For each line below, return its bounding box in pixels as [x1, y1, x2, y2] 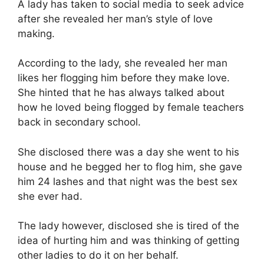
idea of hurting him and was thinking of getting [18, 235, 239, 246]
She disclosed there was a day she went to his [18, 146, 239, 158]
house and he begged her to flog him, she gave [18, 160, 242, 173]
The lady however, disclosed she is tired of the [18, 220, 239, 232]
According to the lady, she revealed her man [18, 57, 227, 69]
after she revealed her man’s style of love [18, 12, 213, 25]
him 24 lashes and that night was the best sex [18, 175, 237, 187]
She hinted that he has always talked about [18, 87, 225, 98]
